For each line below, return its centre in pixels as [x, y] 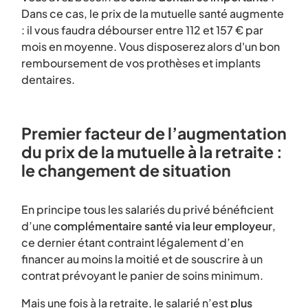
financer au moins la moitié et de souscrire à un [142, 259]
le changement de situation [126, 170]
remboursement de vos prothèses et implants [141, 63]
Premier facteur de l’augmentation [154, 133]
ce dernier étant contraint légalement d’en [132, 242]
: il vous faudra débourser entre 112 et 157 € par [142, 30]
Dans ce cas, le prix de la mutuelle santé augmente [153, 13]
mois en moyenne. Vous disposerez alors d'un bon [151, 46]
